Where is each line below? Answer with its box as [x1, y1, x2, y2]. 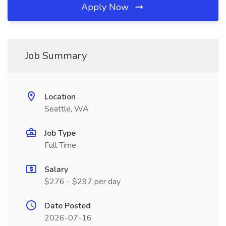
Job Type [44, 128, 76, 139]
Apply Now [81, 1, 131, 13]
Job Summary [25, 49, 87, 63]
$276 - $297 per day [44, 176, 121, 187]
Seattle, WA [44, 103, 89, 115]
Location [44, 91, 76, 102]
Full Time [44, 140, 76, 151]
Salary [44, 164, 68, 175]
